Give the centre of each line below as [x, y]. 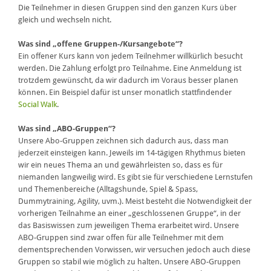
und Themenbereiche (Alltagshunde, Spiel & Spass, [108, 189]
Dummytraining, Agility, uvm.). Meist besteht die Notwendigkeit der [135, 201]
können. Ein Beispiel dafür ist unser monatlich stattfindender [125, 93]
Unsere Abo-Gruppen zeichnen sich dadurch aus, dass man [123, 141]
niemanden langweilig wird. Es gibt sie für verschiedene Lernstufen [135, 177]
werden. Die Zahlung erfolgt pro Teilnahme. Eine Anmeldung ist [130, 68]
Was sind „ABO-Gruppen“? [67, 129]
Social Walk [38, 105]
